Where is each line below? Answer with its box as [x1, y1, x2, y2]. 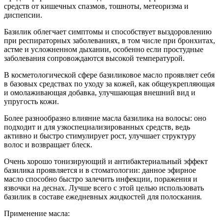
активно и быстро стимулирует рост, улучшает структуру [4, 131, 196, 140]
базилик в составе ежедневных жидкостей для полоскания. [4, 192, 202, 201]
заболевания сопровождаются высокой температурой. [4, 54, 185, 62]
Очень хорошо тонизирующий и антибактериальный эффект [4, 157, 208, 165]
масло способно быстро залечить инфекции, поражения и [4, 174, 197, 183]
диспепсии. [4, 10, 42, 19]
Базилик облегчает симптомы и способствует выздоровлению [4, 27, 212, 36]
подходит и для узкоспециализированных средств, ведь [4, 122, 190, 131]
